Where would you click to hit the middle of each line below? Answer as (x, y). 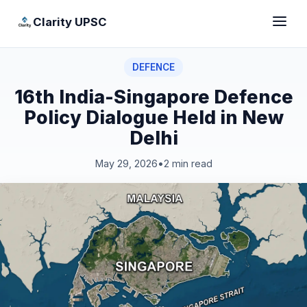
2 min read (188, 163)
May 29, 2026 (126, 163)
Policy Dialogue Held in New (153, 117)
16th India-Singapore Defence (153, 97)
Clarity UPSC (70, 22)
